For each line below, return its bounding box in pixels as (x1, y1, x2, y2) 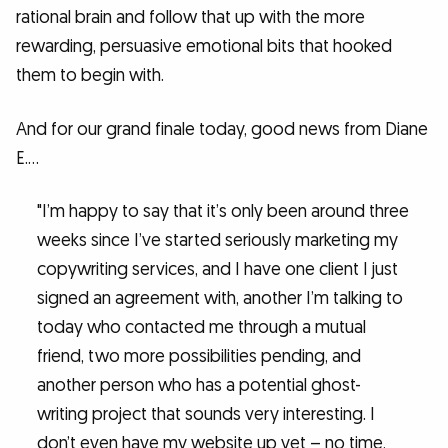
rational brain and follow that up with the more (16, 6, 365, 30)
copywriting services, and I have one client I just (36, 258, 398, 282)
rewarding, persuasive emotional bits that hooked (16, 35, 392, 59)
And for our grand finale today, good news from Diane (16, 117, 428, 141)
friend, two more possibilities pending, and (36, 345, 361, 369)
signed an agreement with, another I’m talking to (36, 287, 403, 311)
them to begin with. (16, 64, 164, 88)
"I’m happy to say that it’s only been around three (36, 200, 409, 224)
